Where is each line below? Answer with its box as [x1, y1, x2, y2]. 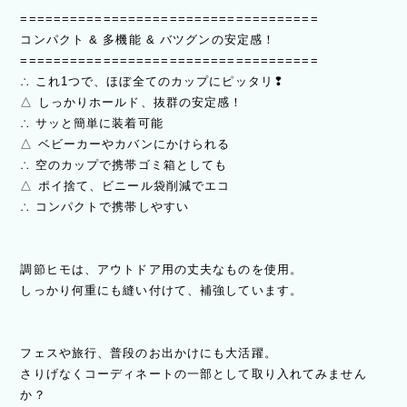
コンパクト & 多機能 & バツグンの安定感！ [20, 33, 276, 47]
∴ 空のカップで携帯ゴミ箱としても [20, 158, 228, 173]
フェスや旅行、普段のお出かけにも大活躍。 [20, 346, 277, 361]
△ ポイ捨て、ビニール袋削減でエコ [20, 179, 231, 194]
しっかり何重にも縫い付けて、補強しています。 [20, 283, 303, 298]
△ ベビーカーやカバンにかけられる [20, 137, 231, 152]
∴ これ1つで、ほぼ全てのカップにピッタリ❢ [20, 74, 285, 89]
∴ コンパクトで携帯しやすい [20, 200, 190, 214]
